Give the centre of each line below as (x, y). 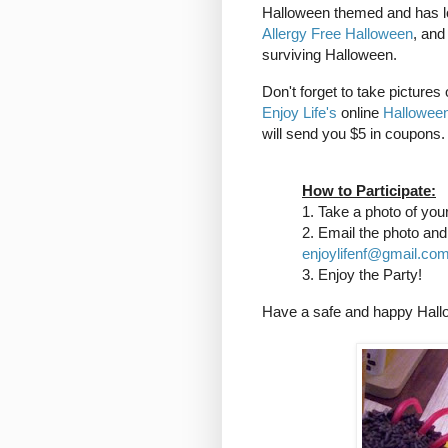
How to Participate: (369, 191)
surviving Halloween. (329, 55)
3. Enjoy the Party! (362, 275)
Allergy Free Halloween (337, 34)
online (360, 112)
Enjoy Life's (299, 112)
